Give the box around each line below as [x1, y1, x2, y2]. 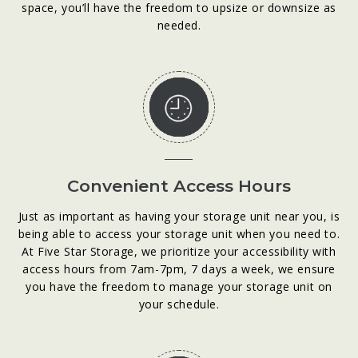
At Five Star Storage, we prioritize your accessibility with [22, 243, 336, 259]
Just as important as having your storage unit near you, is [18, 208, 340, 224]
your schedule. [138, 296, 220, 312]
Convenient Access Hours [66, 175, 291, 196]
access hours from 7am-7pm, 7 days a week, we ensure [22, 261, 336, 276]
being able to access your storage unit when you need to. [18, 225, 340, 241]
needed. [157, 17, 201, 33]
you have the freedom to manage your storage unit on [26, 278, 332, 294]
